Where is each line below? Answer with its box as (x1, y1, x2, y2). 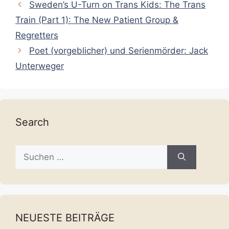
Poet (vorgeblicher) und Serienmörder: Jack (29, 45, 209, 56)
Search (15, 116, 49, 128)
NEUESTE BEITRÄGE (15, 211, 114, 224)
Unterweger (15, 60, 64, 71)
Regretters (15, 30, 58, 40)
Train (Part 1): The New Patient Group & (15, 14, 178, 25)
